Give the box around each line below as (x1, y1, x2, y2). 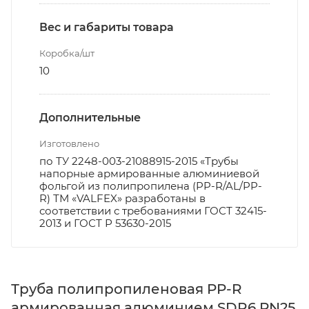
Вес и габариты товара (39, 20, 174, 34)
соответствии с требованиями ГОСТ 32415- (39, 203, 267, 217)
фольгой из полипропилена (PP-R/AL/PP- (39, 179, 262, 192)
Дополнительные (39, 110, 141, 124)
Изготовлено (39, 137, 99, 149)
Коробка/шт (39, 47, 94, 59)
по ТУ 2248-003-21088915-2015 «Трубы (39, 154, 239, 168)
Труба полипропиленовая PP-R (11, 280, 242, 297)
